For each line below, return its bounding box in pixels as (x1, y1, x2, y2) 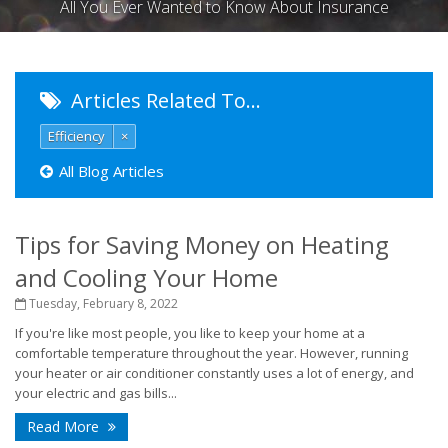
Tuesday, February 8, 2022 (26, 295, 178, 312)
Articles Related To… (66, 87, 261, 114)
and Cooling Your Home (15, 261, 278, 294)
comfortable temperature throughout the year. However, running (15, 344, 408, 362)
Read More (27, 417, 103, 436)
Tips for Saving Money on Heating (15, 228, 389, 261)
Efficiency (48, 127, 105, 145)
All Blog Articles (59, 161, 164, 181)
